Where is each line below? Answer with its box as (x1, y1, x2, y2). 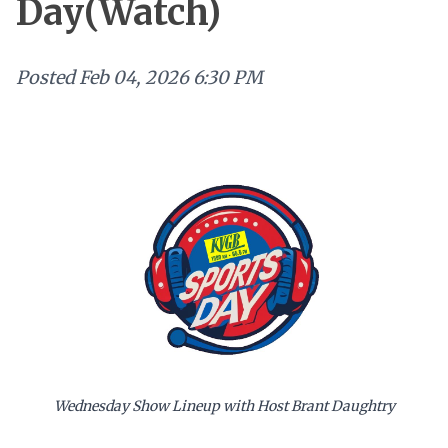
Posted (16, 66, 75, 89)
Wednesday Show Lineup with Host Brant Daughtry (53, 397, 395, 416)
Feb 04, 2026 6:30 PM (79, 66, 263, 89)
